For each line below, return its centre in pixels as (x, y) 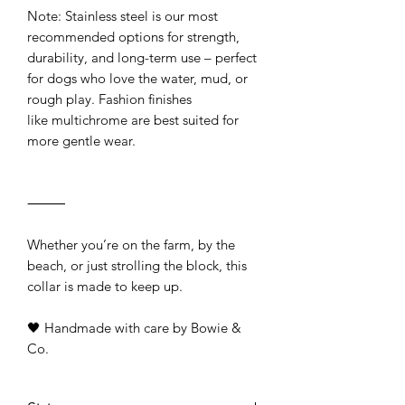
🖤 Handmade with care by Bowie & (134, 327)
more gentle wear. (81, 140)
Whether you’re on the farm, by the (131, 244)
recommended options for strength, (133, 36)
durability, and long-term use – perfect (142, 57)
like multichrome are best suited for (133, 119)
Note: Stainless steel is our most (122, 15)
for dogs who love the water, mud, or (137, 78)
